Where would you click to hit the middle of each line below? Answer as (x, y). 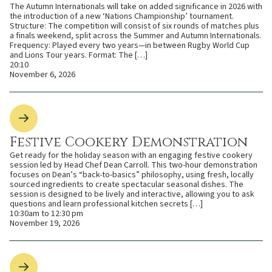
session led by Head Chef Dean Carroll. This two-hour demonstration (134, 165)
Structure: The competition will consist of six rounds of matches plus (134, 26)
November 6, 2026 (42, 74)
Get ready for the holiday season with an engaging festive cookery (131, 155)
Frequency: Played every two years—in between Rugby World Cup (130, 45)
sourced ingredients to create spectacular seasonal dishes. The (127, 184)
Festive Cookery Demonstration (129, 142)
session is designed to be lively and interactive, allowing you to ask (132, 194)
